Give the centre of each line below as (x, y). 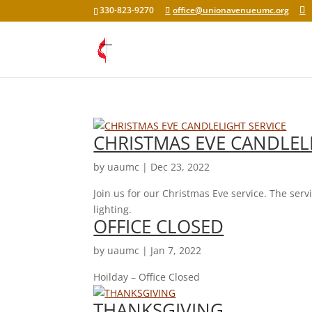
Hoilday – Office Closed (147, 277)
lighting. (113, 209)
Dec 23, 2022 (180, 167)
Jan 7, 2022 (176, 250)
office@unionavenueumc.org (231, 10)
